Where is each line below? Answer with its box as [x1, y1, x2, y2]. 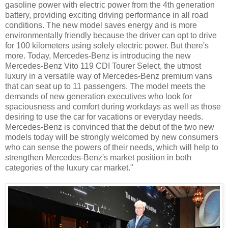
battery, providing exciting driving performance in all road [5, 11, 208, 20]
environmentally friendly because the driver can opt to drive [5, 31, 217, 40]
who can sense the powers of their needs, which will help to [5, 143, 218, 152]
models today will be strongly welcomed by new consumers [5, 133, 218, 142]
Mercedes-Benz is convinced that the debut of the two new [5, 123, 214, 132]
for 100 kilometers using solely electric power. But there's [5, 41, 209, 50]
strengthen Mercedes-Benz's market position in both [5, 153, 191, 162]
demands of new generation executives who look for [5, 92, 192, 101]
